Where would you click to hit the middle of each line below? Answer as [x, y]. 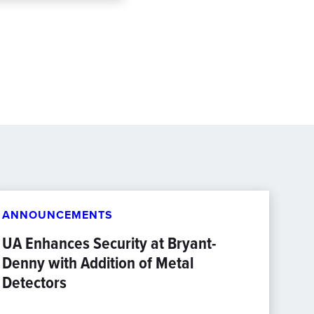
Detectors [34, 282]
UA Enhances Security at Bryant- [109, 243]
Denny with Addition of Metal [97, 263]
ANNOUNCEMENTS [57, 215]
